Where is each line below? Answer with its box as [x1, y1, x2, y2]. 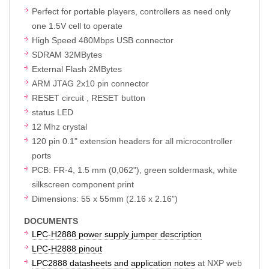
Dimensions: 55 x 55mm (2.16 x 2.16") [32, 194, 178, 204]
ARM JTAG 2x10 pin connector [32, 79, 149, 88]
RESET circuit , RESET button [32, 93, 145, 103]
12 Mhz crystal [32, 122, 87, 131]
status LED [32, 107, 73, 117]
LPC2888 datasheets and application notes [32, 258, 195, 268]
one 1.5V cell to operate [32, 21, 122, 31]
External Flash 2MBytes [32, 64, 122, 74]
